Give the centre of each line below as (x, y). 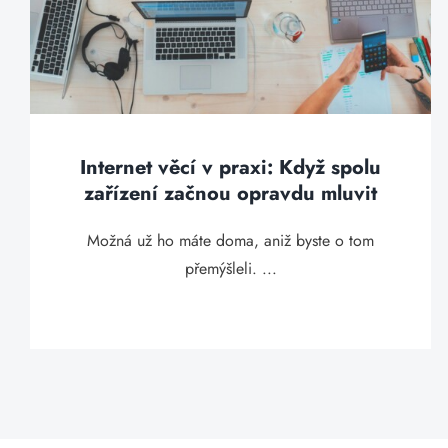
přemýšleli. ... (230, 268)
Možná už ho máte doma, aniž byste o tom (231, 240)
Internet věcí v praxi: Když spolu (231, 167)
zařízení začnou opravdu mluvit (231, 193)
